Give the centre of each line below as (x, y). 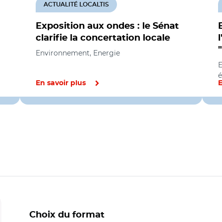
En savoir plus (61, 83)
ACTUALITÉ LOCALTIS (76, 4)
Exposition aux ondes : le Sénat (107, 26)
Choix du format (67, 215)
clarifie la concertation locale (103, 38)
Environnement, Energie (78, 53)
